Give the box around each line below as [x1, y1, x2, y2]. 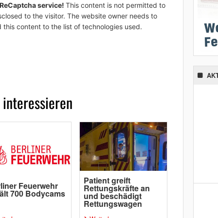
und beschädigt [83, 190, 142, 201]
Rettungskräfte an [83, 182, 150, 194]
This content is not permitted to [65, 1, 165, 9]
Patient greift [83, 175, 130, 186]
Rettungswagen [83, 198, 142, 209]
